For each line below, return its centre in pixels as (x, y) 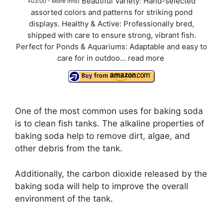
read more (146, 58)
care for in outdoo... (93, 58)
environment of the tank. (64, 198)
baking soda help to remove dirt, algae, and (103, 136)
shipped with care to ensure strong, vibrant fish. (111, 35)
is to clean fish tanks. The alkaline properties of (110, 124)
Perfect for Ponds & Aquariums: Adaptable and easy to (111, 47)
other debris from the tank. (69, 149)
